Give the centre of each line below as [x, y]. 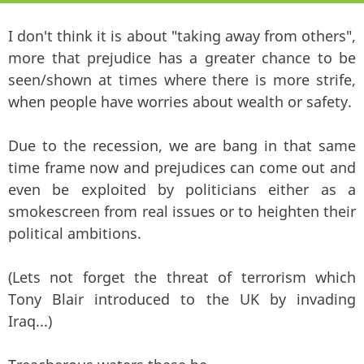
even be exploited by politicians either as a [182, 189]
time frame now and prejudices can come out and [182, 167]
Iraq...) [30, 321]
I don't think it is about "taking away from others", [182, 35]
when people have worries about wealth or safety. [180, 101]
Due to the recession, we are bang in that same [182, 145]
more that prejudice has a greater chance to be [182, 57]
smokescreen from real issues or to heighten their [182, 211]
